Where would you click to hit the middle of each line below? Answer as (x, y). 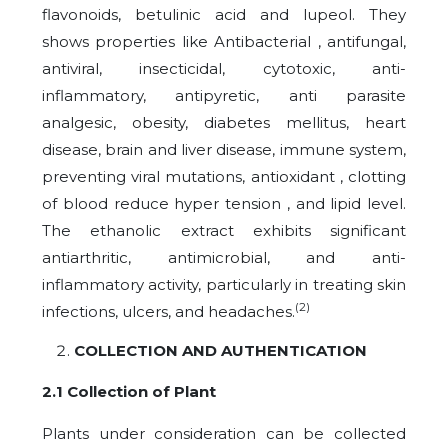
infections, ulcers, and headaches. (168, 311)
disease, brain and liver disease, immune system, (224, 149)
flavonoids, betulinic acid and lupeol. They (224, 14)
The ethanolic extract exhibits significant (224, 230)
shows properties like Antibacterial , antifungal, (224, 41)
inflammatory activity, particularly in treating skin (224, 284)
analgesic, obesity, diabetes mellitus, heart (224, 122)
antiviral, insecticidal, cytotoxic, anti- (224, 68)
